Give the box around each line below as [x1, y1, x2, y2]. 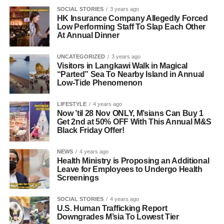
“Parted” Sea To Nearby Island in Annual [56, 70, 204, 78]
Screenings [56, 173, 99, 182]
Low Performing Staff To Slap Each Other [56, 22, 206, 31]
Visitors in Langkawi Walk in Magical [56, 61, 188, 70]
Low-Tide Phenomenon [56, 78, 142, 87]
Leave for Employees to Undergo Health [56, 165, 202, 173]
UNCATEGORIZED [56, 53, 105, 59]
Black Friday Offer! [56, 126, 124, 134]
